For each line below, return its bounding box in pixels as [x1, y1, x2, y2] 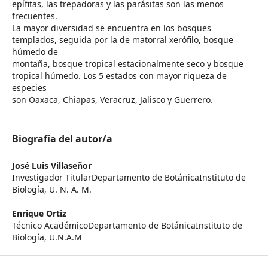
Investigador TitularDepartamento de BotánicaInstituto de [11, 172, 246, 184]
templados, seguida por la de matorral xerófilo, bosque [11, 34, 233, 46]
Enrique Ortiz [11, 208, 66, 220]
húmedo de [11, 46, 58, 58]
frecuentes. [11, 10, 57, 22]
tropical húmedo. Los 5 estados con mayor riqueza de [11, 70, 227, 82]
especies [11, 82, 47, 94]
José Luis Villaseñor [11, 160, 92, 172]
